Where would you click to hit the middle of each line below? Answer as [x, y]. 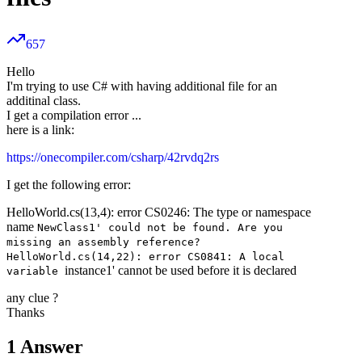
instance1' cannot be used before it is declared [181, 271]
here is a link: [40, 130]
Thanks [25, 313]
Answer [52, 347]
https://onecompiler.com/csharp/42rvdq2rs [113, 158]
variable [36, 271]
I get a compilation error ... [74, 116]
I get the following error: [69, 185]
